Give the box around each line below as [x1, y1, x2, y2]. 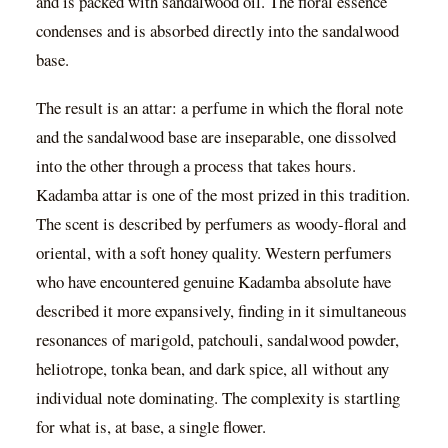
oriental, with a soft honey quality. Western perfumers [36, 240, 392, 264]
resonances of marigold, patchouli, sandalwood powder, [36, 327, 399, 351]
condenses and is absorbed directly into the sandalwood [36, 18, 399, 42]
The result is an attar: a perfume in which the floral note [36, 95, 403, 119]
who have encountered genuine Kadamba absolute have [36, 269, 391, 293]
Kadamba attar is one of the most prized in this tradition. [36, 182, 410, 206]
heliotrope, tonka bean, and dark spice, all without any [36, 356, 389, 380]
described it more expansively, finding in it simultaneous [36, 298, 407, 322]
